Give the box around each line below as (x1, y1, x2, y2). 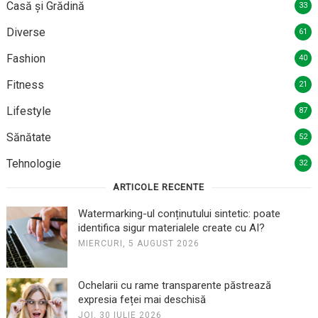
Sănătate (6, 131, 51, 145)
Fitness (6, 78, 44, 92)
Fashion (6, 52, 45, 66)
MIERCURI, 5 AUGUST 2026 (77, 238, 199, 249)
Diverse (6, 26, 45, 40)
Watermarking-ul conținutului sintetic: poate (77, 207, 280, 221)
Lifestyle (6, 104, 51, 119)
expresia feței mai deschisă (77, 293, 206, 307)
